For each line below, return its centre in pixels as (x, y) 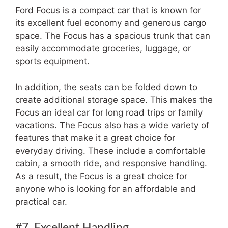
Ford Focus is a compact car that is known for (108, 10)
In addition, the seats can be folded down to (106, 87)
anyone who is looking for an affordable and (106, 189)
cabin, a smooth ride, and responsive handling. (111, 163)
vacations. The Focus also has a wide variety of (112, 125)
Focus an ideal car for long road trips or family (109, 112)
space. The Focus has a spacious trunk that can (113, 36)
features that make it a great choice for (95, 138)
